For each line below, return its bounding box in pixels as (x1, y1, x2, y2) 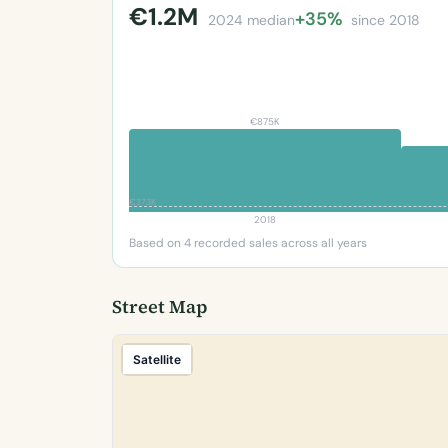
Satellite (133, 351, 181, 367)
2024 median (208, 11, 295, 29)
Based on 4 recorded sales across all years (129, 235, 367, 251)
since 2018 (351, 11, 420, 29)
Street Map (112, 294, 207, 319)
